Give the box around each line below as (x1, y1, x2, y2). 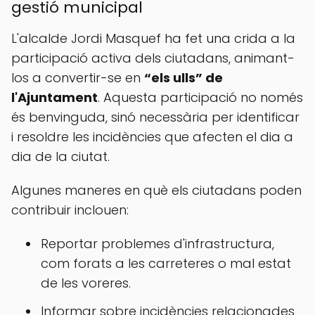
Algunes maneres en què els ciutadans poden (11, 181, 302, 199)
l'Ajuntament (11, 89, 98, 106)
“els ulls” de (144, 69, 223, 86)
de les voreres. (41, 274, 131, 292)
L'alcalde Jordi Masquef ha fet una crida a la (11, 30, 295, 47)
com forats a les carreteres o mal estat (41, 255, 291, 272)
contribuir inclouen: (11, 201, 129, 219)
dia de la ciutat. (11, 148, 110, 165)
